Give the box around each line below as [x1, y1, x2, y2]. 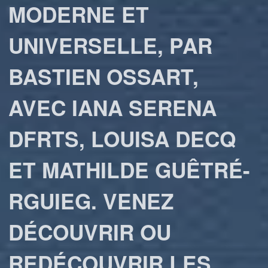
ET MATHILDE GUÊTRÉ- [8, 154, 251, 185]
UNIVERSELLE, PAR [8, 30, 213, 60]
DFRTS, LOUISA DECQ [8, 123, 236, 154]
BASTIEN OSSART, [8, 61, 199, 92]
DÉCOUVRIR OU [8, 217, 172, 247]
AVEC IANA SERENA [8, 92, 217, 123]
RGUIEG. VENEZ [8, 185, 175, 216]
